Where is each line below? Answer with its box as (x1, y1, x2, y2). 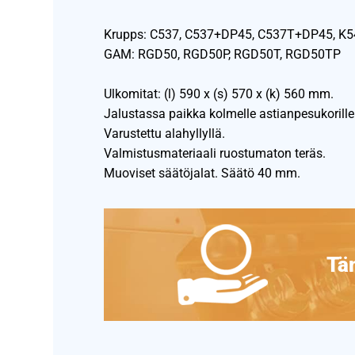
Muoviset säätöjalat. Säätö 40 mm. (104, 165, 301, 181)
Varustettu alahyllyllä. (104, 125, 226, 141)
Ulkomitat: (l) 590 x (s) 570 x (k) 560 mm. (104, 86, 334, 101)
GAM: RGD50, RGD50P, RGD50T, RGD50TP (104, 46, 342, 62)
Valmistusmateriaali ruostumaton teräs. (104, 145, 326, 161)
